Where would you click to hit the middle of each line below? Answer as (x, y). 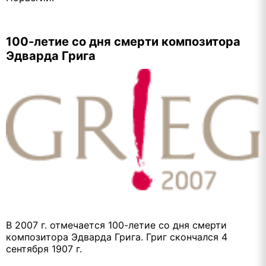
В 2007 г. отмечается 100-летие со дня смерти (116, 225)
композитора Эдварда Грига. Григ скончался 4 (117, 237)
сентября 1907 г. (44, 249)
